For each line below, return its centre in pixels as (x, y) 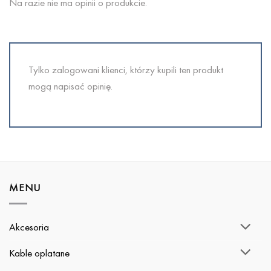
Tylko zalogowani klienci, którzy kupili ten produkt (126, 70)
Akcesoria (29, 227)
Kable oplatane (39, 253)
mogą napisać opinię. (70, 86)
